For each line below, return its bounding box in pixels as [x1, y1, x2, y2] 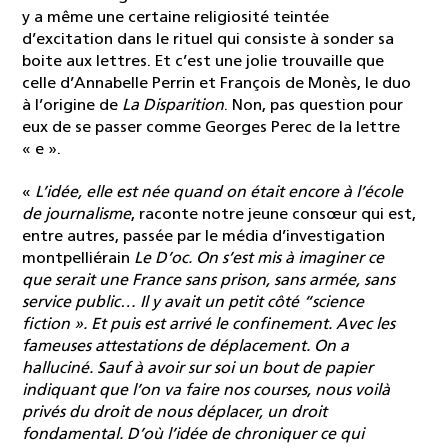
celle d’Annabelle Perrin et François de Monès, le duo [22, 75, 411, 92]
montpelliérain [22, 251, 134, 268]
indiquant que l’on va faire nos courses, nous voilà [22, 383, 390, 400]
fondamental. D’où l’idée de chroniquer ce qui [22, 427, 364, 444]
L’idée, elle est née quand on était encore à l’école [31, 185, 403, 202]
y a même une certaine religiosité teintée [22, 9, 329, 26]
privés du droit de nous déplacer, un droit [22, 405, 327, 422]
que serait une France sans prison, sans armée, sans [22, 273, 395, 290]
